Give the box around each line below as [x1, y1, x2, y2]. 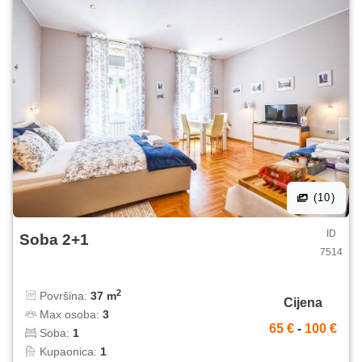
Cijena [284, 296, 322, 310]
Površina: [36, 288, 90, 302]
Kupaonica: [36, 344, 100, 358]
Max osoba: [36, 307, 103, 321]
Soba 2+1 [19, 230, 89, 248]
